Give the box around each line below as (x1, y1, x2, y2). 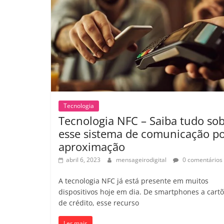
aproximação (58, 139, 125, 154)
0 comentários (181, 155, 222, 164)
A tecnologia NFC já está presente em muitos (58, 176, 208, 186)
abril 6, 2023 (66, 155, 100, 164)
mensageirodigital (116, 155, 168, 164)
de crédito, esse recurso (58, 198, 139, 208)
